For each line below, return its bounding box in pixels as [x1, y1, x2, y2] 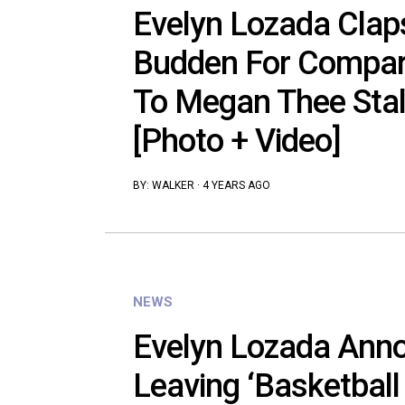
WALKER [152, 179, 194, 193]
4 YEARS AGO [202, 179, 270, 193]
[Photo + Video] [133, 122, 341, 161]
